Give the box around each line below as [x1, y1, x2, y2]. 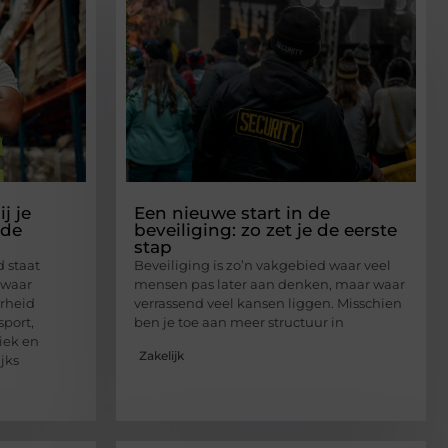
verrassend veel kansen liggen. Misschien [134, 295, 402, 312]
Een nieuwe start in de [134, 203, 330, 224]
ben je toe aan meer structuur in [134, 314, 344, 331]
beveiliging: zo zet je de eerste [134, 220, 397, 241]
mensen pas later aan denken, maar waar [134, 276, 405, 293]
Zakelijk [139, 347, 184, 363]
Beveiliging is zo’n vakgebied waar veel [134, 257, 391, 274]
